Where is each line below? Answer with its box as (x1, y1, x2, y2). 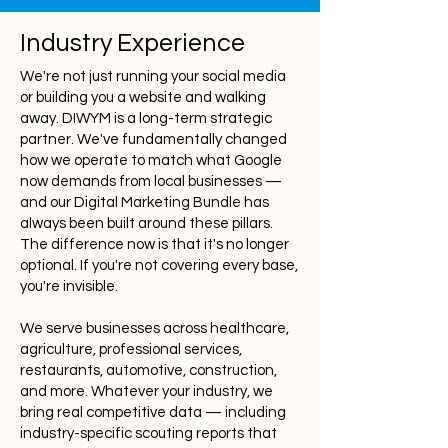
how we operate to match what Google (20, 153, 282, 168)
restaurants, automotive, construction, (20, 363, 277, 378)
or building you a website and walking (20, 90, 266, 105)
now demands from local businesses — (20, 174, 282, 189)
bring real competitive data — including (20, 405, 286, 420)
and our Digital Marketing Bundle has (20, 195, 269, 210)
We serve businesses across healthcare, (20, 321, 289, 336)
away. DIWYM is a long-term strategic (20, 111, 272, 126)
